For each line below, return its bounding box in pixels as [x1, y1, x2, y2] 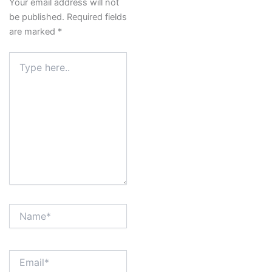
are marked [8, 26, 58, 38]
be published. [8, 12, 64, 23]
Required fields [66, 12, 127, 23]
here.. [8, 64, 31, 75]
